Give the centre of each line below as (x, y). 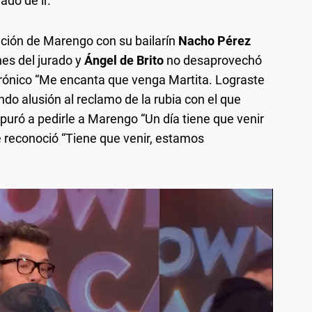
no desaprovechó (213, 60)
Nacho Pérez (214, 40)
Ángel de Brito (123, 60)
